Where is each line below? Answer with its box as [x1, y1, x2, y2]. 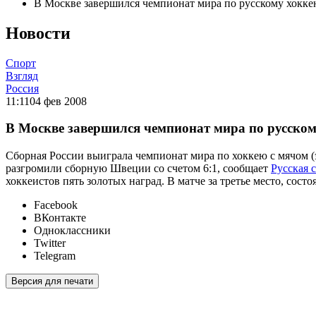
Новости [6, 23, 71, 42]
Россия [6, 82, 39, 95]
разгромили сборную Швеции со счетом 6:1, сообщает [6, 162, 271, 175]
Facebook [34, 199, 78, 212]
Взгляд [6, 69, 38, 82]
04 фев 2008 [30, 95, 87, 107]
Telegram [34, 250, 75, 262]
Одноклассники [34, 224, 111, 237]
